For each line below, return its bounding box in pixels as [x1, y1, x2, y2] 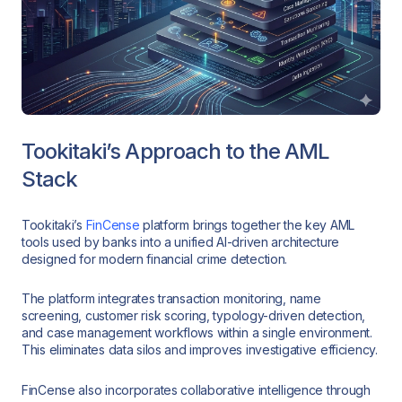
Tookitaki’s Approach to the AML [22, 138, 330, 165]
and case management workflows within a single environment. [22, 325, 372, 341]
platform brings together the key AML [139, 216, 355, 232]
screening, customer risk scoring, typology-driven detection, [22, 308, 366, 324]
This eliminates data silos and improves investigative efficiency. [22, 342, 378, 358]
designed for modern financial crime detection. [22, 250, 288, 267]
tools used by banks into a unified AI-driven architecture [22, 233, 340, 249]
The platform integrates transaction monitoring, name [22, 291, 321, 307]
